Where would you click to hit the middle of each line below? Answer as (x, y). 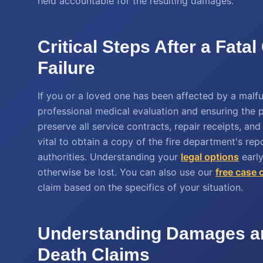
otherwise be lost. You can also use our (127, 172)
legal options (210, 157)
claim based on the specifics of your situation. (140, 187)
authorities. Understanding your (109, 157)
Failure (66, 68)
